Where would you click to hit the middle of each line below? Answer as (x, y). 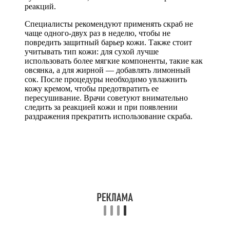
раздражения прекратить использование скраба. (109, 116)
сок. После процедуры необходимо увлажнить (106, 79)
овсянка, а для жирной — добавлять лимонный (108, 70)
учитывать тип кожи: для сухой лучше (92, 51)
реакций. (40, 6)
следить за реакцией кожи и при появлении (101, 107)
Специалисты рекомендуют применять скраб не (109, 24)
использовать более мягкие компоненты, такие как (114, 61)
